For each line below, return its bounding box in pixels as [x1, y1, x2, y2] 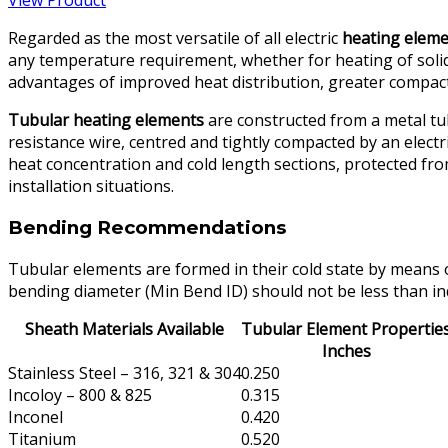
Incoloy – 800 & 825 [8, 383, 152, 406]
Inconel [8, 405, 63, 428]
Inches [321, 339, 371, 362]
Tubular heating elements [8, 109, 204, 132]
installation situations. [8, 175, 174, 198]
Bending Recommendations [8, 216, 286, 240]
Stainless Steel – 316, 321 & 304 [8, 361, 241, 384]
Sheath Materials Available [25, 317, 224, 340]
